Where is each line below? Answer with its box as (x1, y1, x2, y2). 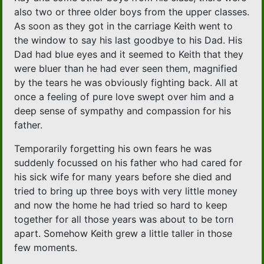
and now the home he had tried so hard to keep (14, 199, 228, 212)
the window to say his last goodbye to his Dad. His (14, 34, 243, 47)
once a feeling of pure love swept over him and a (14, 91, 235, 103)
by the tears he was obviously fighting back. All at (14, 77, 239, 89)
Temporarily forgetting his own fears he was (14, 143, 212, 155)
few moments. (14, 242, 78, 254)
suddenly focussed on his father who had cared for (14, 157, 243, 169)
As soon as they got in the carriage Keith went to (14, 20, 233, 32)
